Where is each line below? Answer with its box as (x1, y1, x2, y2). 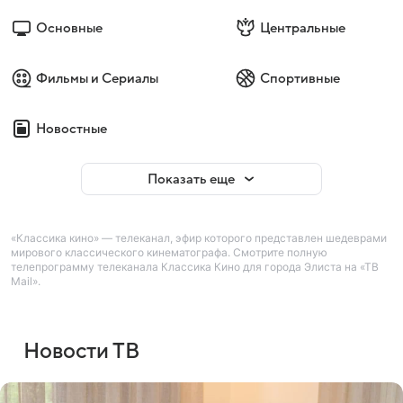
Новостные (36, 121, 107, 136)
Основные (36, 21, 103, 35)
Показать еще (147, 172, 235, 186)
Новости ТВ (23, 340, 139, 363)
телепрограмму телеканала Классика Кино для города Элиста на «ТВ (11, 260, 379, 273)
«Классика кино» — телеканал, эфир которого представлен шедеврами (11, 231, 387, 245)
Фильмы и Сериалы (36, 71, 158, 85)
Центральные (259, 21, 345, 35)
